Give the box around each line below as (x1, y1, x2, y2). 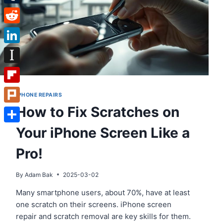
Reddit (4, 26, 27, 36)
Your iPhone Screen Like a (16, 124, 190, 141)
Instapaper (4, 66, 41, 75)
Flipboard (4, 86, 37, 95)
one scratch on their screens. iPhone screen (16, 199, 171, 209)
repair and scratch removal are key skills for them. (16, 211, 191, 221)
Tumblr (4, 6, 29, 16)
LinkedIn (4, 46, 34, 55)
